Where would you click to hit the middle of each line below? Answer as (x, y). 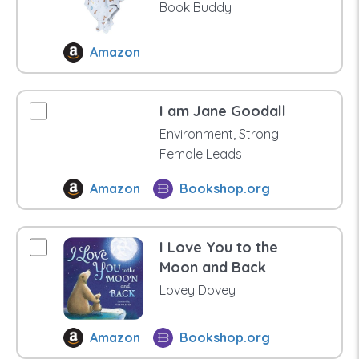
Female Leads (200, 153)
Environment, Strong (219, 133)
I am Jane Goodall (222, 111)
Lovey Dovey (197, 290)
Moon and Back (212, 267)
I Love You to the (218, 247)
